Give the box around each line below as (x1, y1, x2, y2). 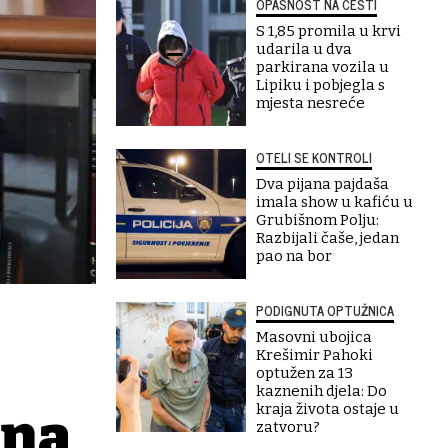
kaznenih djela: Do (256, 382, 387, 400)
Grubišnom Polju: (256, 211, 379, 229)
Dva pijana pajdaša (256, 175, 389, 193)
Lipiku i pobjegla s (256, 76, 385, 94)
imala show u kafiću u (256, 193, 413, 211)
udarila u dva (256, 40, 352, 58)
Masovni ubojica (256, 328, 372, 346)
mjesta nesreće (256, 94, 365, 112)
